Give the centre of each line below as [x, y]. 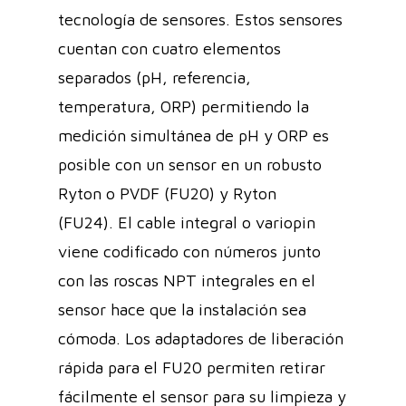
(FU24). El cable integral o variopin [187, 223]
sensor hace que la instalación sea [182, 310]
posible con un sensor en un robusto [190, 165]
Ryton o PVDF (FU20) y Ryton [167, 194]
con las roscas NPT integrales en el [187, 281]
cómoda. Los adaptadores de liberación [201, 339]
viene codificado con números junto [189, 252]
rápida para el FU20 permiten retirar [192, 368]
